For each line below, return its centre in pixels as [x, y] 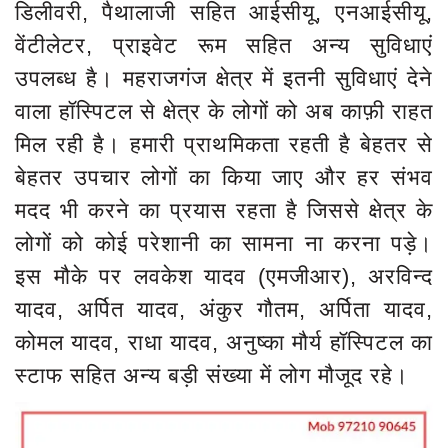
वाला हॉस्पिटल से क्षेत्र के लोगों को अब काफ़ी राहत [224, 111]
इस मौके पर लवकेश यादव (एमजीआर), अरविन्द [224, 276]
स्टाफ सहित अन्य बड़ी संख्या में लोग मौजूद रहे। [212, 375]
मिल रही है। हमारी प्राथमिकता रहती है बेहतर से [224, 144]
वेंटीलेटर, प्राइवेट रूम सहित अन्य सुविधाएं [224, 45]
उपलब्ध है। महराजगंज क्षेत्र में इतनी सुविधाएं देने [224, 78]
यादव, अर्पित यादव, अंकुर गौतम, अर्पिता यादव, [224, 309]
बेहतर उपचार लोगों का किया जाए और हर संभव [224, 177]
